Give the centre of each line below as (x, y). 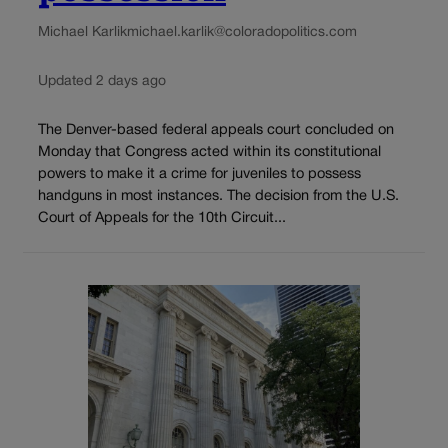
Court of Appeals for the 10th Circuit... (162, 219)
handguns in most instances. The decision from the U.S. (218, 197)
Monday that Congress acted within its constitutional (209, 153)
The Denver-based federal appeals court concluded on (216, 131)
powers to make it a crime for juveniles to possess (199, 175)
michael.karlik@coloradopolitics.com (242, 32)
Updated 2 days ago (102, 81)
